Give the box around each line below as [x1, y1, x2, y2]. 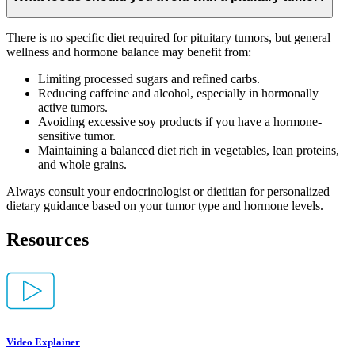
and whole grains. [38, 158, 127, 172]
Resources [6, 229, 89, 250]
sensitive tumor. [38, 129, 116, 143]
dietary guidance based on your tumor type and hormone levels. [6, 199, 323, 213]
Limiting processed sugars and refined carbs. [38, 72, 260, 86]
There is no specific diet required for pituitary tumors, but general [6, 31, 330, 45]
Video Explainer [6, 335, 80, 348]
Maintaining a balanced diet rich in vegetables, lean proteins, [38, 143, 339, 158]
